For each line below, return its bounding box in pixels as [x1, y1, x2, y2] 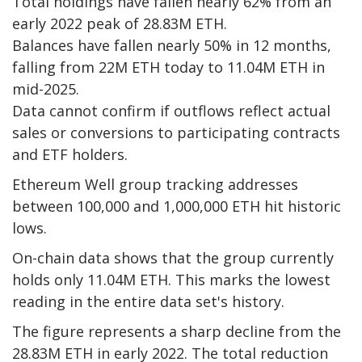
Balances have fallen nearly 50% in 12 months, [12, 36, 331, 56]
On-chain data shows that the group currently [12, 248, 334, 268]
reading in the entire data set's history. [12, 292, 284, 312]
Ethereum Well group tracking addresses [12, 175, 298, 195]
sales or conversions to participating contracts [12, 123, 340, 143]
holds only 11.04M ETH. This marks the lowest [12, 270, 330, 290]
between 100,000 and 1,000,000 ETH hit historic [12, 196, 341, 217]
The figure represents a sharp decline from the [12, 322, 341, 342]
